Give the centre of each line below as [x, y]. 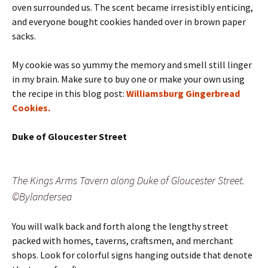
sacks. [25, 36]
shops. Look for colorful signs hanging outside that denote [132, 255]
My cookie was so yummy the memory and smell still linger [132, 64]
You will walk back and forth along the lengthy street [120, 226]
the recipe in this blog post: [69, 93]
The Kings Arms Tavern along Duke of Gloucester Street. [128, 180]
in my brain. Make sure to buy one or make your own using [128, 79]
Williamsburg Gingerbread [183, 93]
